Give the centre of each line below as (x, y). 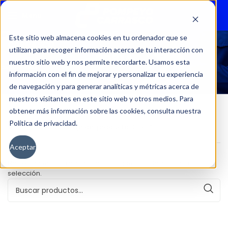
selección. (25, 174)
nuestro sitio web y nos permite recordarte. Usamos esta (99, 62)
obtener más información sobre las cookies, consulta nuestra (105, 111)
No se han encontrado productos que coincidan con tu (98, 163)
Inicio (25, 127)
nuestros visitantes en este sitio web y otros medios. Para (101, 98)
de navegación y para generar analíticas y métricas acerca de (104, 86)
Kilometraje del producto (87, 127)
